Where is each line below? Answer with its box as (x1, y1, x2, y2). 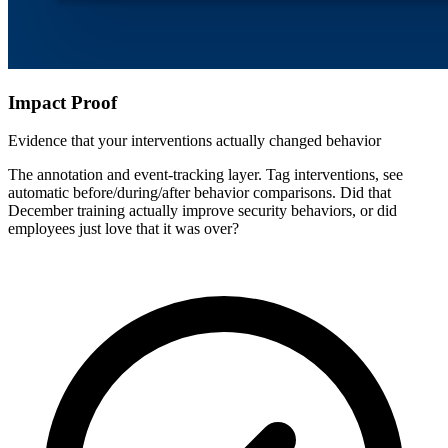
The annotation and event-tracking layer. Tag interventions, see (8, 166, 403, 184)
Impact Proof (8, 91, 117, 113)
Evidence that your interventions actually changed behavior (8, 132, 381, 150)
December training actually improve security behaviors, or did (8, 202, 397, 220)
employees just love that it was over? (8, 220, 239, 238)
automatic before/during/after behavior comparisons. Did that (8, 184, 391, 202)
